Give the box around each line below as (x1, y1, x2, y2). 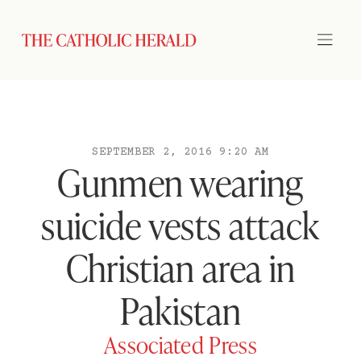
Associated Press (103, 330, 258, 359)
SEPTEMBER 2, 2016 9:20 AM (91, 146, 269, 159)
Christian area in (65, 243, 296, 291)
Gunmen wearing (57, 158, 304, 205)
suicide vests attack (41, 201, 320, 248)
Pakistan (119, 286, 242, 334)
